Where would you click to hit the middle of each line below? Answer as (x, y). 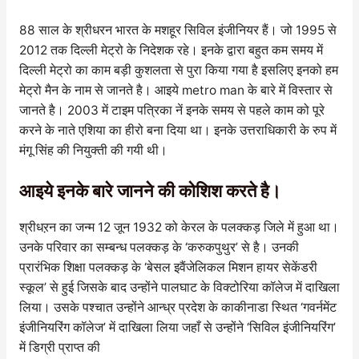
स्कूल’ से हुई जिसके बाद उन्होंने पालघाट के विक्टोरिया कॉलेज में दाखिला (179, 287)
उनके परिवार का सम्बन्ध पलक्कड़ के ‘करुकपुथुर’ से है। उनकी (159, 247)
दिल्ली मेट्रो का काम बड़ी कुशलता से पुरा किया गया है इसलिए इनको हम (178, 70)
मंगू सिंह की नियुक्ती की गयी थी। (93, 150)
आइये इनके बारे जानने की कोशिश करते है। (150, 190)
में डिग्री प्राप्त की (59, 347)
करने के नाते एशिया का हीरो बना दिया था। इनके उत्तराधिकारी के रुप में (177, 130)
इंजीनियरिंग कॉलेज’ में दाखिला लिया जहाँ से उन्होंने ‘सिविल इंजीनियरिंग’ (177, 327)
